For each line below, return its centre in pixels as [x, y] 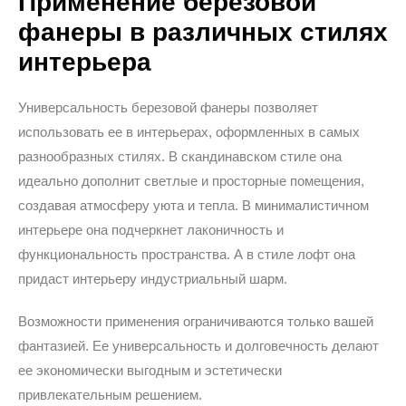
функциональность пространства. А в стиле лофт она [187, 254]
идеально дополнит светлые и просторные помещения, [191, 181]
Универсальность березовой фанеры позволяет [168, 107]
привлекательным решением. [110, 395]
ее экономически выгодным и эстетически [150, 370]
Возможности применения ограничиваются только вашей [196, 321]
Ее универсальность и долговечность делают [236, 346]
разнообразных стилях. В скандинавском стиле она [180, 156]
